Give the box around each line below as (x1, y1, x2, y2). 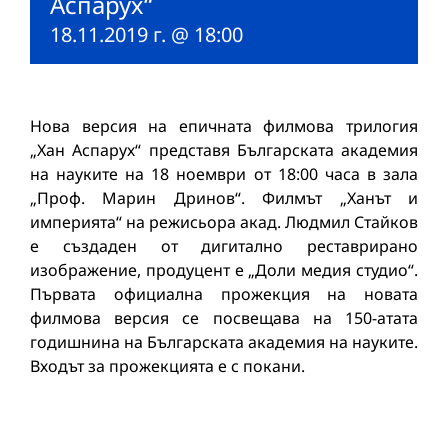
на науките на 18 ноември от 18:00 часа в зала (30, 163, 418, 186)
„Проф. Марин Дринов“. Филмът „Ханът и (30, 187, 418, 210)
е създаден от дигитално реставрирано (30, 235, 418, 258)
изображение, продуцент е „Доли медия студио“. (30, 259, 418, 282)
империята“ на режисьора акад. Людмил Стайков (30, 211, 418, 234)
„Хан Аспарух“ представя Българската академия (30, 139, 418, 162)
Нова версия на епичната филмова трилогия (30, 115, 418, 138)
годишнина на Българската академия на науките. (30, 331, 418, 354)
